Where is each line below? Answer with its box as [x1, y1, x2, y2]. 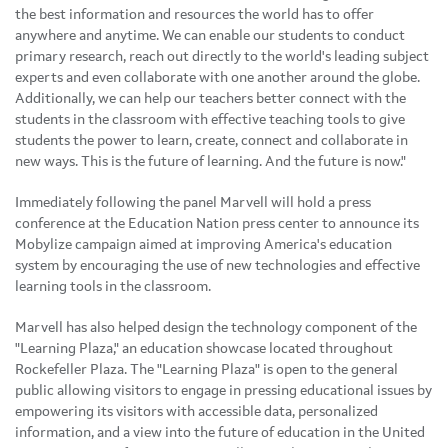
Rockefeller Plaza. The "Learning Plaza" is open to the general [15, 362, 398, 377]
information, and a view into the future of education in [15, 425, 358, 440]
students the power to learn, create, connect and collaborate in [15, 133, 408, 148]
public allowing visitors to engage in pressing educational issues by [15, 383, 432, 398]
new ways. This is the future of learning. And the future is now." [15, 154, 406, 169]
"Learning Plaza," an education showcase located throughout [15, 341, 393, 356]
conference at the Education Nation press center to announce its [15, 216, 419, 231]
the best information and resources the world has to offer [15, 7, 374, 22]
